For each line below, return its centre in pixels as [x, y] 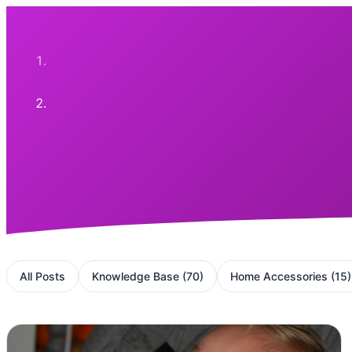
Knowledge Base [136, 276]
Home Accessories [279, 276]
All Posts [42, 276]
